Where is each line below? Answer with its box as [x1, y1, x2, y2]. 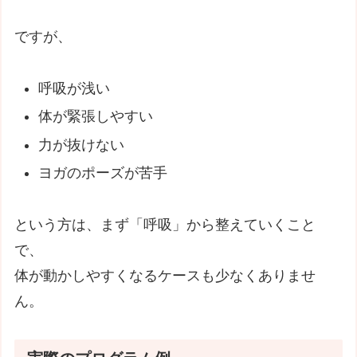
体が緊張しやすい [37, 108, 153, 125]
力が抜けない [37, 136, 124, 153]
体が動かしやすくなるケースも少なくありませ [14, 267, 316, 284]
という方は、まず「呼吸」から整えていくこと [14, 216, 316, 233]
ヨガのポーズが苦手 [37, 165, 167, 182]
